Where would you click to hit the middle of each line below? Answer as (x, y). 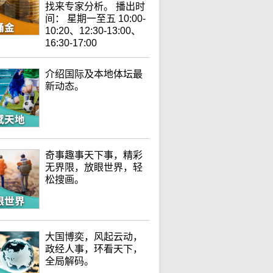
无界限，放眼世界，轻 (94, 168)
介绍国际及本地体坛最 (94, 74)
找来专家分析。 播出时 (95, 6)
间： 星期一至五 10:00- (95, 19)
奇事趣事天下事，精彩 (94, 155)
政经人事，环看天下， (94, 249)
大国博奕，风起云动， (94, 236)
